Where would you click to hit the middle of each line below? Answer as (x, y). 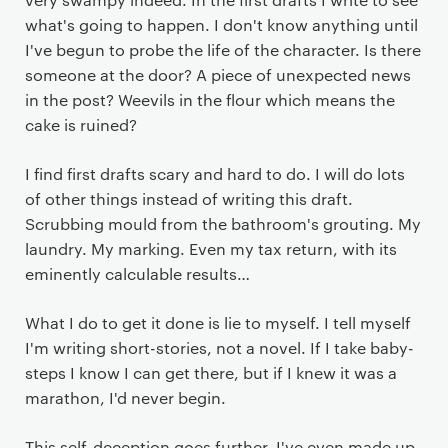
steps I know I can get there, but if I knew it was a (211, 372)
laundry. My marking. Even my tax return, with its (211, 248)
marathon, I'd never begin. (125, 397)
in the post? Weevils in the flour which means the (210, 99)
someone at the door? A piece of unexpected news (218, 74)
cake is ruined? (81, 124)
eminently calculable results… (137, 273)
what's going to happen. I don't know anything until (221, 24)
